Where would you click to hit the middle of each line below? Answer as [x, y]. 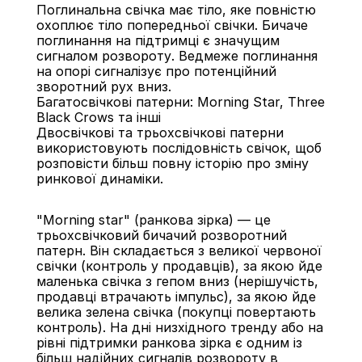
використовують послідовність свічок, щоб [179, 148]
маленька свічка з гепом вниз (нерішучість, [177, 281]
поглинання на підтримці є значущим [158, 40]
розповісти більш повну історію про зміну [172, 163]
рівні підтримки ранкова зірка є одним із [169, 343]
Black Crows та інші [98, 117]
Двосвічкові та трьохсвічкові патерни [160, 133]
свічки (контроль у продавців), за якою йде [179, 266]
